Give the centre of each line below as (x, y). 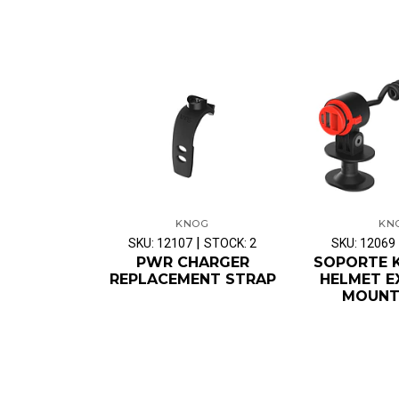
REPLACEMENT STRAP (192, 279)
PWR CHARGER (192, 262)
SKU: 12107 (160, 243)
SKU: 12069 (363, 243)
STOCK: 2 (230, 243)
